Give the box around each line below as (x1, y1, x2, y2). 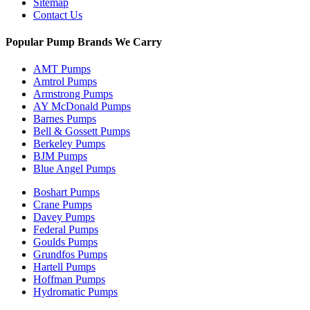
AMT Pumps (33, 63, 91, 75)
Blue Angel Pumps (33, 163, 116, 175)
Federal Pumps (33, 224, 98, 236)
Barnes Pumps (33, 113, 96, 125)
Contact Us (33, 8, 82, 21)
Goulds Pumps (33, 236, 98, 248)
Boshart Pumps (33, 186, 100, 199)
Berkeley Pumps (33, 138, 105, 150)
